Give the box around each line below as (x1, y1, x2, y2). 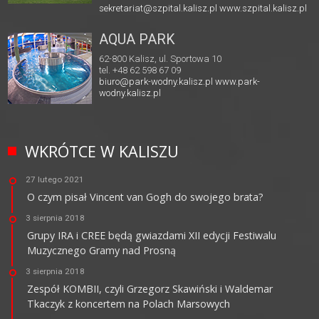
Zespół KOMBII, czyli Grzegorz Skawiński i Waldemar (27, 282, 273, 296)
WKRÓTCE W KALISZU (25, 141, 179, 162)
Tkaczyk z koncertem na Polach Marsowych (27, 297, 231, 311)
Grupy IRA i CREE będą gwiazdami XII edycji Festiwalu (27, 229, 277, 243)
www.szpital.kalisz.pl (219, 3, 308, 14)
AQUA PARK (99, 31, 176, 48)
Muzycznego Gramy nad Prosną (27, 244, 177, 258)
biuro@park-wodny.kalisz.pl (99, 76, 214, 88)
